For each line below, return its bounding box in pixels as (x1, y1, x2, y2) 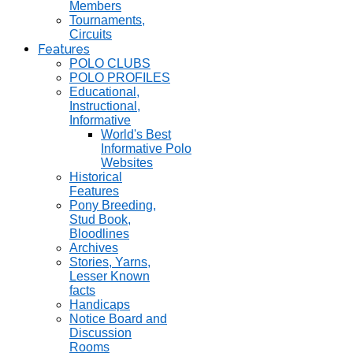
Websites (101, 156, 153, 169)
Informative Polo (101, 142, 191, 155)
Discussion (69, 326, 132, 340)
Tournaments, (69, 13, 145, 27)
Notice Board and (69, 312, 167, 325)
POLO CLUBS (69, 57, 150, 70)
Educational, (69, 85, 139, 98)
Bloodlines (69, 227, 129, 240)
